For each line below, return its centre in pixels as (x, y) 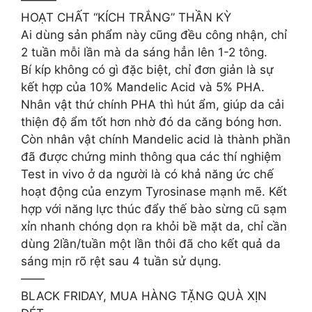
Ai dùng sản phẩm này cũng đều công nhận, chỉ (154, 35)
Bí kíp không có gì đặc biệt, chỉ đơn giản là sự (147, 70)
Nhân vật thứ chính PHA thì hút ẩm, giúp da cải (153, 104)
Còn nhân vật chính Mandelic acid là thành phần (156, 139)
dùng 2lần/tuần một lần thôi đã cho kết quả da (151, 244)
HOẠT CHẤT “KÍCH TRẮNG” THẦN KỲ (126, 17)
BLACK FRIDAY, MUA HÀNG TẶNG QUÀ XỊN (144, 296)
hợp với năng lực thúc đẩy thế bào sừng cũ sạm (154, 209)
